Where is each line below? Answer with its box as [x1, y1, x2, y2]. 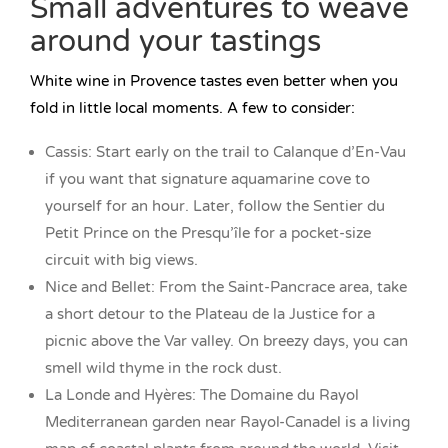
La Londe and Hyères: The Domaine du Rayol [45, 386, 359, 405]
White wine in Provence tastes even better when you [30, 72, 398, 91]
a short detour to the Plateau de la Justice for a [45, 305, 375, 324]
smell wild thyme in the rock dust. [45, 359, 282, 378]
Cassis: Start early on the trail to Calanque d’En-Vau [45, 143, 406, 162]
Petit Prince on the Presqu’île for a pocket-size [45, 224, 371, 243]
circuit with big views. [45, 251, 198, 270]
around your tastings [30, 23, 321, 61]
